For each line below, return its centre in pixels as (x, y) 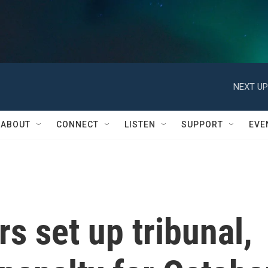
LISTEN (140, 124)
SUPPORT (202, 124)
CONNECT (77, 124)
